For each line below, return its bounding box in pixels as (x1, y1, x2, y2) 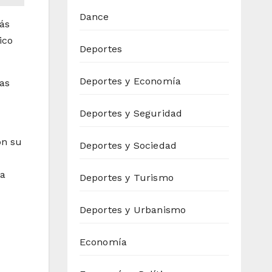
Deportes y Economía (79, 75, 182, 87)
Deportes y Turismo (79, 172, 174, 184)
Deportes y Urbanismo (79, 204, 186, 216)
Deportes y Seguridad (79, 107, 183, 120)
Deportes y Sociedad (79, 140, 177, 152)
